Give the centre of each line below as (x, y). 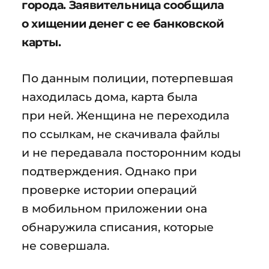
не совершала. (65, 245)
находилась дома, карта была (110, 96)
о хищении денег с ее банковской (123, 23)
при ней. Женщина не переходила (125, 115)
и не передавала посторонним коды (131, 152)
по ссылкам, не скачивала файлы (121, 134)
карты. (41, 42)
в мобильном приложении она (114, 208)
